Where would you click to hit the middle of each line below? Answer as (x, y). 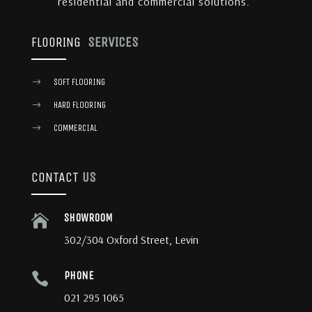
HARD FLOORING (79, 104)
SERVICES (111, 42)
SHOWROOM (88, 217)
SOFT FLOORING (79, 81)
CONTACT (55, 177)
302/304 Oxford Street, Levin (131, 239)
